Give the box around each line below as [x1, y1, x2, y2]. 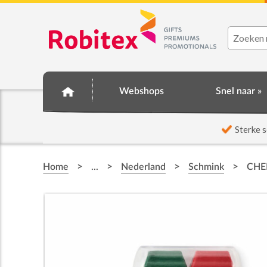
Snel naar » [216, 86, 262, 96]
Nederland [121, 162, 166, 172]
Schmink [188, 162, 224, 172]
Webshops [119, 86, 164, 96]
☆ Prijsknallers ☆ [69, 122, 142, 132]
